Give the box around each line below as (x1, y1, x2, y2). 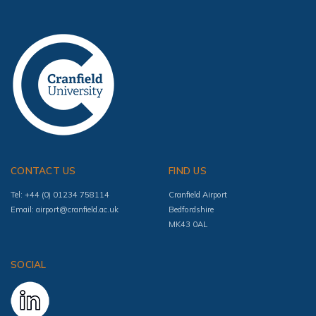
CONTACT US (11, 164, 76, 176)
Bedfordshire (169, 204, 214, 214)
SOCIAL (11, 258, 47, 271)
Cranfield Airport (169, 189, 227, 200)
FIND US (169, 164, 207, 176)
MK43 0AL (169, 219, 207, 229)
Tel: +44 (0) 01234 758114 (11, 189, 109, 200)
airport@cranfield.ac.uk (36, 204, 119, 214)
